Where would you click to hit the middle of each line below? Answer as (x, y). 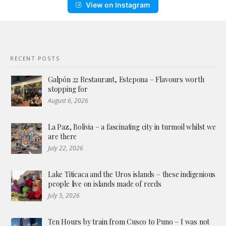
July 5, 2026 (64, 195)
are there (63, 136)
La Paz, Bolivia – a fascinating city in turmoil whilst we (132, 127)
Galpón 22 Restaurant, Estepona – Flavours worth (126, 79)
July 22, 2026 (66, 148)
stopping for (68, 89)
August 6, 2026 (68, 100)
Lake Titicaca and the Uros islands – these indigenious (132, 174)
